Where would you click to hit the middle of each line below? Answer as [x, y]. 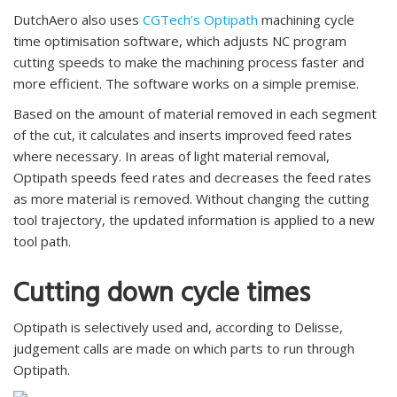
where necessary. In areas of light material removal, [171, 156]
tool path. [42, 241]
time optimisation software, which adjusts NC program [180, 40]
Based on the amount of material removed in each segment [195, 113]
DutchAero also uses [78, 19]
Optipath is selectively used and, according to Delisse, [178, 327]
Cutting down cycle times [162, 296]
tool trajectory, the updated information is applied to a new [194, 219]
